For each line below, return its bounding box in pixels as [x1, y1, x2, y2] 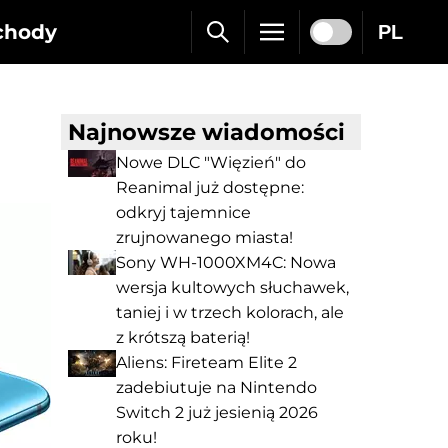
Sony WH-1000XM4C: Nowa [116, 253, 336, 272]
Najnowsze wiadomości [68, 118, 345, 146]
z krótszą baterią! [116, 328, 250, 347]
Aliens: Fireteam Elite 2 [116, 353, 297, 372]
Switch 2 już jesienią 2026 [116, 403, 318, 422]
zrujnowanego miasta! [116, 228, 293, 247]
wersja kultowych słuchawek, [116, 278, 349, 297]
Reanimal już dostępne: [116, 178, 304, 197]
